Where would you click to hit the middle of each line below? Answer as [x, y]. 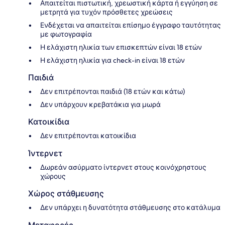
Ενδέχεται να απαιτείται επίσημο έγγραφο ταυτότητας [131, 25]
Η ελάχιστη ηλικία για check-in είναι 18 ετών [113, 60]
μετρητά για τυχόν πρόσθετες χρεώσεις [106, 12]
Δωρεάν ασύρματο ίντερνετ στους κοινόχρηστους [123, 167]
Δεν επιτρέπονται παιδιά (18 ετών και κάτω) [113, 91]
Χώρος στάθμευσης [66, 193]
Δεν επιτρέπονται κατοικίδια [88, 135]
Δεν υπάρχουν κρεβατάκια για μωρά [100, 104]
